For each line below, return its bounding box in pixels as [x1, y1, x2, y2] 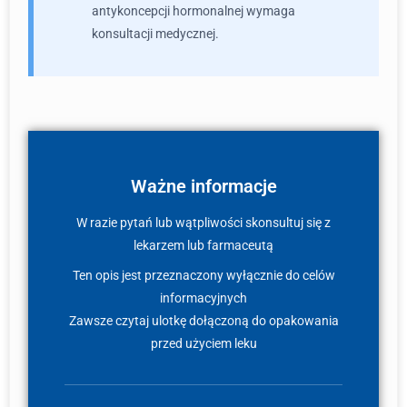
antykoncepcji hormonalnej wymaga [92, 4, 295, 18]
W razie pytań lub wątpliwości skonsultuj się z [76, 215, 331, 230]
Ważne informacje [130, 176, 277, 197]
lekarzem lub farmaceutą [134, 238, 273, 253]
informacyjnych [160, 291, 247, 305]
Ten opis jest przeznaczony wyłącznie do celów [72, 268, 335, 283]
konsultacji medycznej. [92, 26, 219, 41]
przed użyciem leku [150, 336, 257, 351]
